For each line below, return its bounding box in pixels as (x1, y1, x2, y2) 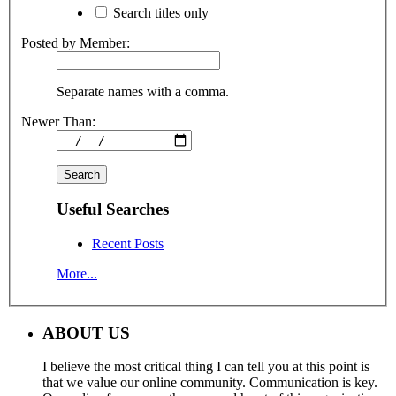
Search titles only (110, 4, 209, 20)
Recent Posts (92, 235, 164, 251)
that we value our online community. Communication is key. (42, 375, 377, 391)
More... (57, 265, 97, 281)
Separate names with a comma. (57, 83, 229, 99)
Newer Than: (21, 113, 95, 129)
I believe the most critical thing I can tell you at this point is (42, 359, 369, 375)
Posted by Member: (21, 34, 130, 50)
